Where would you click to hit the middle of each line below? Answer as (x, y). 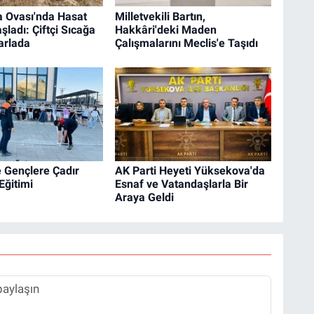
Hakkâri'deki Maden (165, 29)
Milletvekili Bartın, (160, 16)
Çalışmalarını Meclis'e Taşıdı (186, 43)
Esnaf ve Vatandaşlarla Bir (181, 184)
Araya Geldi (144, 198)
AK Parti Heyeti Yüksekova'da (190, 171)
